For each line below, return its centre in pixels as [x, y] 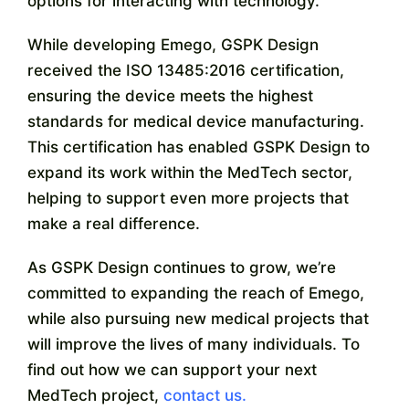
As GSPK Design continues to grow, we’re [181, 267]
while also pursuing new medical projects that [198, 318]
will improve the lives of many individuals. [184, 344]
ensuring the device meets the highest [170, 95]
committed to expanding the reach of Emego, [195, 293]
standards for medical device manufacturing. [195, 121]
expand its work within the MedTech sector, [189, 172]
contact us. [202, 395]
